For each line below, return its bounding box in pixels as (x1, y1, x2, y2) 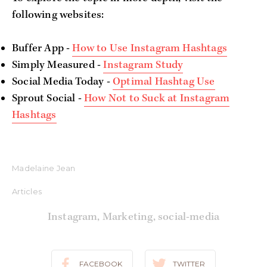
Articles (12, 187, 42, 197)
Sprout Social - (12, 91, 85, 107)
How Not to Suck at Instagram (84, 91, 230, 107)
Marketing (102, 210, 153, 225)
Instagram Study (103, 58, 184, 73)
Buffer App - (12, 41, 73, 57)
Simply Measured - (12, 58, 104, 73)
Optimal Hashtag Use (113, 74, 215, 90)
